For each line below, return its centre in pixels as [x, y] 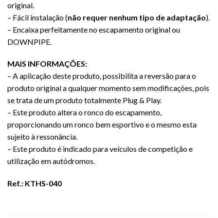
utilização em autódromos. [51, 161]
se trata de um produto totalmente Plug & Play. [84, 100]
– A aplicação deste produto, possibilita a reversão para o [102, 76]
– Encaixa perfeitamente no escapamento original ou [94, 29]
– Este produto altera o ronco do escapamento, [84, 112]
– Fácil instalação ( [37, 17]
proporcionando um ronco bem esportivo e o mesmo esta [102, 125]
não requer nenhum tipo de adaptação [137, 17]
